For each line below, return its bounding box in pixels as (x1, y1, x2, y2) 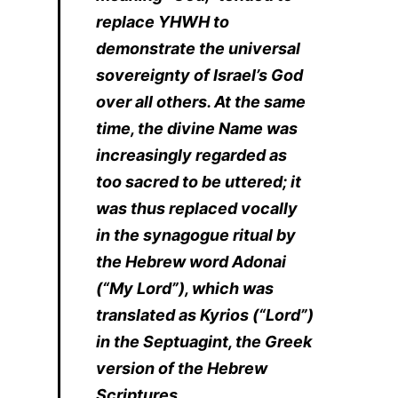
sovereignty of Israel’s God (96, 65, 303, 84)
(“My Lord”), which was (96, 278, 274, 298)
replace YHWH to (96, 12, 229, 31)
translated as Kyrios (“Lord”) (96, 305, 314, 324)
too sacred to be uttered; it (96, 171, 301, 191)
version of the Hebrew (96, 358, 267, 378)
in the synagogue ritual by (96, 225, 296, 244)
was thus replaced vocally (96, 198, 298, 218)
